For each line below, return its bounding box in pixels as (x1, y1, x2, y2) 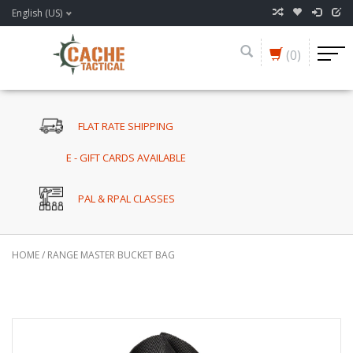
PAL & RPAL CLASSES (78, 191, 176, 206)
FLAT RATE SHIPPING (78, 118, 174, 133)
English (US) (12, 6, 62, 20)
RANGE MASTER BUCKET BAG (47, 248, 175, 262)
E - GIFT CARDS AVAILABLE (66, 150, 187, 165)
